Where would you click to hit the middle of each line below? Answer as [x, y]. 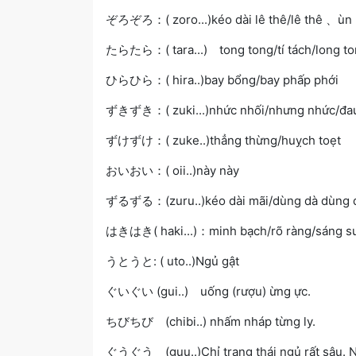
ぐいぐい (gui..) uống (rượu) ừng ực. [208, 291]
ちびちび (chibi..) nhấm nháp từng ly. [211, 321]
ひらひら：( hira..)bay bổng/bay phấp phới [222, 79]
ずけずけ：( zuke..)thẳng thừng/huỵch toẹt [223, 140]
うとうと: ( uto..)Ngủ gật [172, 261]
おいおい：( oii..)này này [172, 170]
